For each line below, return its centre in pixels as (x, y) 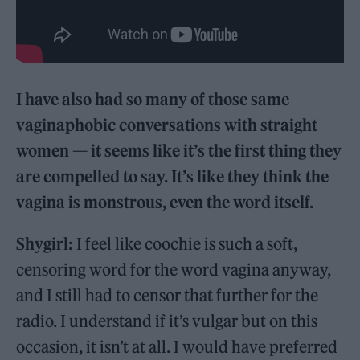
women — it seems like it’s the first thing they (179, 151)
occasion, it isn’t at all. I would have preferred (177, 347)
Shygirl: (47, 244)
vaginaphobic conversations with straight (167, 125)
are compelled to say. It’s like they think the (173, 177)
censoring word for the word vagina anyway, (174, 270)
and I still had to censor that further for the (168, 296)
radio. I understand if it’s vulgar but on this (167, 321)
